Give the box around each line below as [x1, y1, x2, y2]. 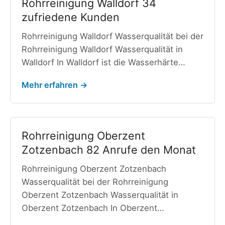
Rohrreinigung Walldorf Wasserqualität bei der [21, 31, 203, 42]
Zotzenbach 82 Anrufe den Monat [21, 143, 196, 156]
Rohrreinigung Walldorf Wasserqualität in [21, 44, 183, 55]
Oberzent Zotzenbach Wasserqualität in [21, 189, 178, 200]
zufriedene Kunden [21, 11, 120, 24]
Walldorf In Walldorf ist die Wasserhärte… [21, 57, 185, 68]
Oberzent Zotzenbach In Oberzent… [21, 202, 164, 213]
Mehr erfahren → [21, 79, 87, 90]
